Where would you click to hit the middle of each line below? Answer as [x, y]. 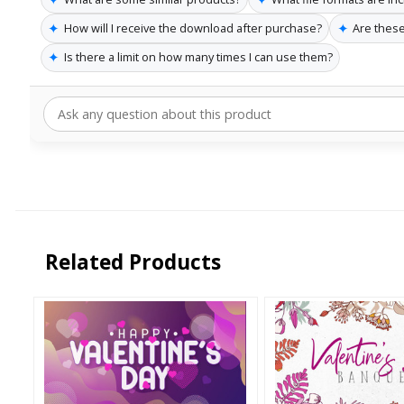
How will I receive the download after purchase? [193, 28]
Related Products [133, 262]
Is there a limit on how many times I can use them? [198, 57]
